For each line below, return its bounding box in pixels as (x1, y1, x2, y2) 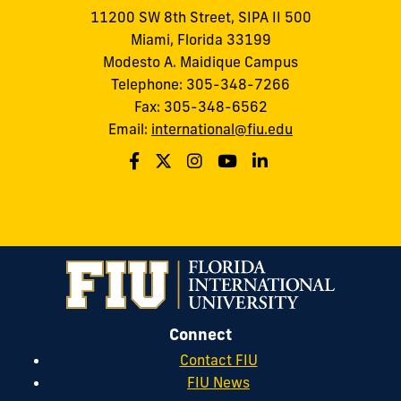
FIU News (187, 372, 250, 391)
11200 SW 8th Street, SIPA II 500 (90, 7, 311, 26)
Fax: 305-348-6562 (133, 97, 268, 115)
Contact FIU (179, 350, 258, 369)
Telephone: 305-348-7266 (111, 74, 290, 93)
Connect (169, 324, 232, 346)
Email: (108, 119, 151, 138)
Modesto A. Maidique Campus (103, 52, 298, 71)
